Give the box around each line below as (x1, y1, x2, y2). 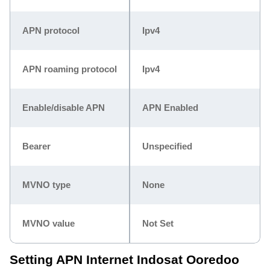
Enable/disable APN (22, 102, 105, 113)
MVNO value (22, 218, 75, 228)
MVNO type (22, 179, 71, 190)
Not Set (142, 218, 174, 228)
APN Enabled (142, 102, 198, 113)
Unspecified (142, 140, 192, 151)
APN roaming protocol (22, 63, 117, 74)
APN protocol (22, 25, 80, 36)
